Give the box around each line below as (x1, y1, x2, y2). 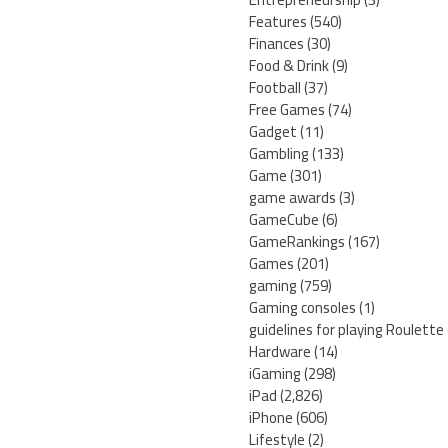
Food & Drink (249, 51, 329, 81)
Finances (249, 29, 304, 59)
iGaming (249, 359, 301, 389)
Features (249, 7, 307, 37)
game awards (249, 183, 336, 213)
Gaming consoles (249, 293, 356, 323)
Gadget (249, 117, 297, 147)
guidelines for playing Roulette (249, 315, 444, 345)
